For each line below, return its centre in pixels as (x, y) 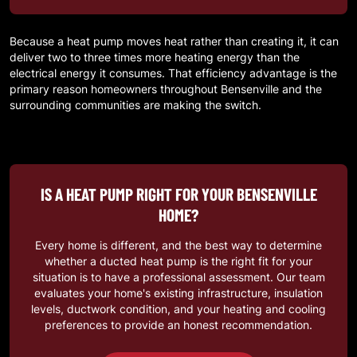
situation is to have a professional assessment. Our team (178, 277)
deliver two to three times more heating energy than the (155, 57)
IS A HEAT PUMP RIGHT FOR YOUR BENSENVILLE (178, 193)
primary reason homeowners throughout (115, 88)
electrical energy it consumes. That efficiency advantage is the (173, 73)
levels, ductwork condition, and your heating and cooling (178, 308)
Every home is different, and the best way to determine (178, 245)
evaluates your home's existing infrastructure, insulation (178, 292)
